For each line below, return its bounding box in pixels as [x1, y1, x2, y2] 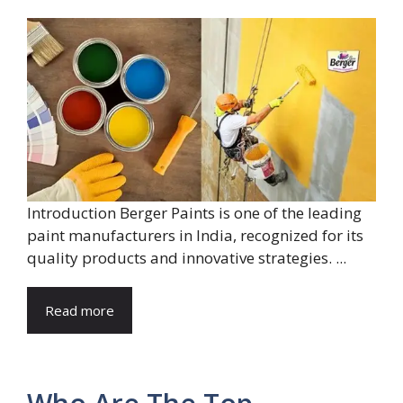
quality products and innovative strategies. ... [27, 246, 346, 268]
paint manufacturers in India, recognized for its [27, 224, 363, 246]
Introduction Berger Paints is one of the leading [27, 201, 362, 223]
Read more [45, 300, 114, 319]
